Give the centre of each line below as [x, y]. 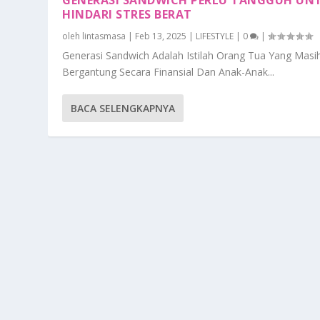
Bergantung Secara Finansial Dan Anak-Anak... [169, 71]
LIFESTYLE [215, 36]
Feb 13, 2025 [161, 36]
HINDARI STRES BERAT [127, 14]
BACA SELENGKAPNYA [123, 108]
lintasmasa [104, 36]
